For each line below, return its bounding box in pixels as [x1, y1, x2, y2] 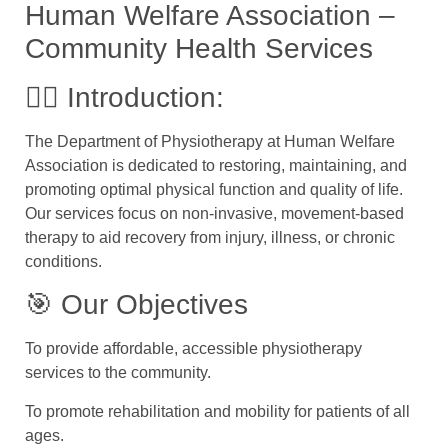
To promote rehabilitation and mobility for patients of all [25, 402, 410, 420]
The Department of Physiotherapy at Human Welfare [25, 133, 395, 150]
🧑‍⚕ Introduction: [25, 82, 224, 113]
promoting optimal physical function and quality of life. [25, 181, 403, 198]
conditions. [25, 253, 102, 270]
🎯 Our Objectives [25, 289, 248, 321]
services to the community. [25, 364, 211, 382]
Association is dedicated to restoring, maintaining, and [25, 157, 407, 174]
